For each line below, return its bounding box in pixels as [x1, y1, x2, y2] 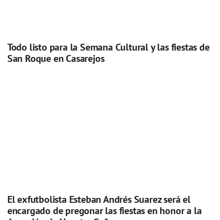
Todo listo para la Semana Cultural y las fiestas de [7, 40, 210, 54]
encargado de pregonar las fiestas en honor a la [7, 204, 202, 218]
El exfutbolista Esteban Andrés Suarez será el [7, 193, 191, 206]
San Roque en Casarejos [7, 52, 105, 65]
